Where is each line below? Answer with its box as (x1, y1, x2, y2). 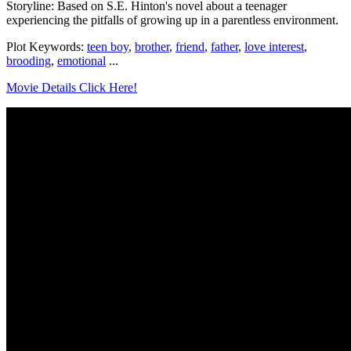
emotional (57, 54, 106, 68)
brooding (6, 54, 51, 68)
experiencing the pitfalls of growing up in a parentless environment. (6, 13, 338, 27)
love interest (244, 40, 304, 54)
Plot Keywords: (6, 40, 87, 54)
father (211, 40, 238, 54)
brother (135, 40, 169, 54)
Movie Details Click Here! (6, 81, 137, 95)
